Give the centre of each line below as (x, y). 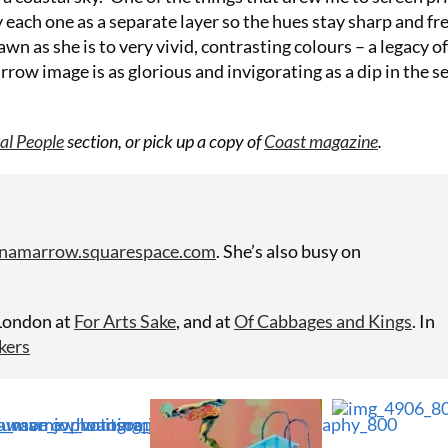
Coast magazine (321, 141)
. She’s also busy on (288, 251)
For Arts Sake (125, 321)
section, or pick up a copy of (164, 141)
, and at (205, 321)
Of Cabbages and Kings (323, 321)
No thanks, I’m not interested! (224, 418)
